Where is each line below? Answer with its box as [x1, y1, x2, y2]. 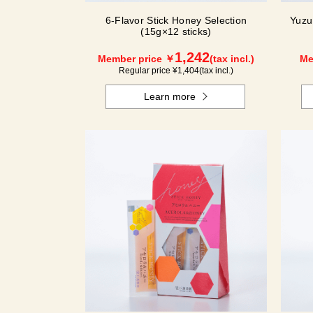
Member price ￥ [98, 53, 175, 64]
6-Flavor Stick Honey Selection [105, 15, 247, 26]
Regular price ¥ [119, 66, 177, 75]
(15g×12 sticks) [140, 26, 212, 37]
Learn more [144, 91, 196, 102]
